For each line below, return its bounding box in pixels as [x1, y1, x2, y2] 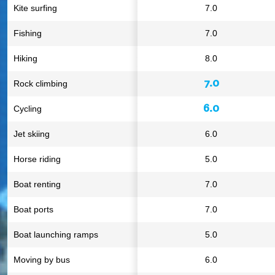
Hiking [14, 53, 37, 63]
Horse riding [14, 154, 61, 164]
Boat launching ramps [14, 230, 98, 239]
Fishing [14, 28, 42, 38]
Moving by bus [14, 255, 70, 265]
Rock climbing [14, 79, 68, 88]
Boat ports [14, 204, 53, 214]
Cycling [14, 104, 42, 114]
